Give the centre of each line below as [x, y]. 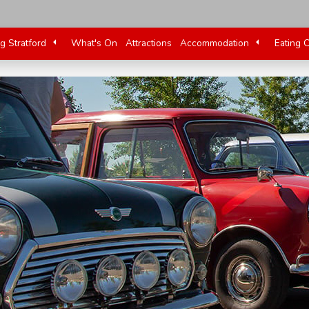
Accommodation [215, 43]
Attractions [149, 43]
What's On [94, 43]
